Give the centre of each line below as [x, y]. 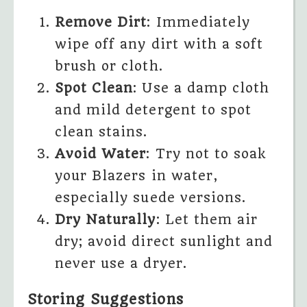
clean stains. [101, 132]
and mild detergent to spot [153, 110]
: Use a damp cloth [201, 88]
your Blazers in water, [136, 176]
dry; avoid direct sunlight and [164, 242]
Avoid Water [101, 154]
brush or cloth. [109, 66]
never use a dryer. [121, 264]
